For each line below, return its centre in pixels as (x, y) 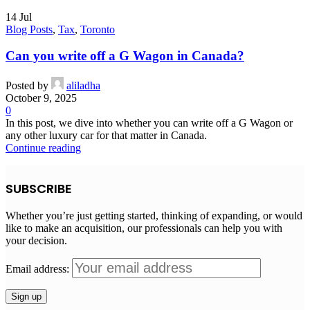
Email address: (39, 268)
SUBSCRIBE (39, 188)
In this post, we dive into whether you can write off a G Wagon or (149, 122)
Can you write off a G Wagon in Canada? (125, 56)
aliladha (83, 85)
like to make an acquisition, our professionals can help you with (144, 228)
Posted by (27, 85)
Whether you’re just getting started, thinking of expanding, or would (154, 215)
